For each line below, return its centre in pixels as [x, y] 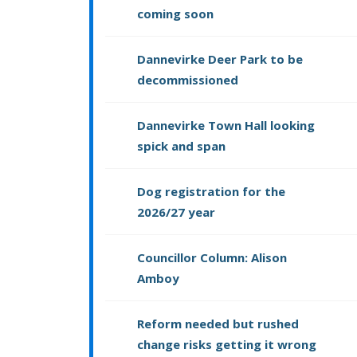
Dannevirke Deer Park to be [220, 59]
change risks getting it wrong [227, 345]
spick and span [181, 146]
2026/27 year [176, 212]
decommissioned [188, 80]
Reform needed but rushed [218, 324]
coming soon [175, 14]
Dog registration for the [211, 192]
